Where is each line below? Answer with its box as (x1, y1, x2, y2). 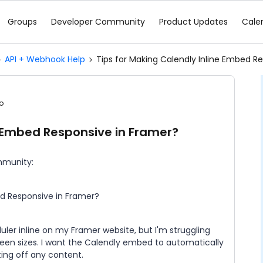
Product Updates (159, 16, 228, 28)
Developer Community (51, 16, 145, 28)
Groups (8, 16, 37, 28)
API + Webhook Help (5, 53, 85, 65)
